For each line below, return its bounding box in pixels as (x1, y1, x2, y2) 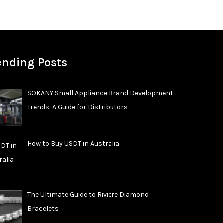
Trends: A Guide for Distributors (27, 103, 128, 111)
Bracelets (27, 204, 59, 213)
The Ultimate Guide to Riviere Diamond (27, 190, 149, 199)
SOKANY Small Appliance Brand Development (27, 89, 173, 98)
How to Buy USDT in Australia (27, 139, 119, 148)
